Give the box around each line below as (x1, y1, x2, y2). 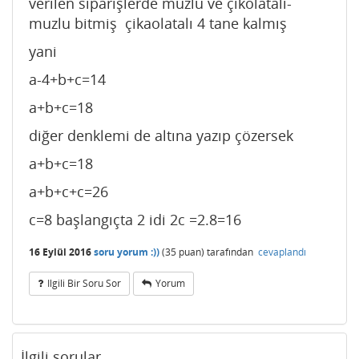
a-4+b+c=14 (29, 70, 106, 89)
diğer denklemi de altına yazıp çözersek (29, 126, 293, 145)
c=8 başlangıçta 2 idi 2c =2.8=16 (29, 210, 241, 229)
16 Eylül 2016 (29, 244, 91, 259)
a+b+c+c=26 (29, 182, 108, 201)
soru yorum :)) (94, 244, 159, 259)
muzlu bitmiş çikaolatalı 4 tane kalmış (29, 14, 287, 33)
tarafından (207, 244, 256, 259)
